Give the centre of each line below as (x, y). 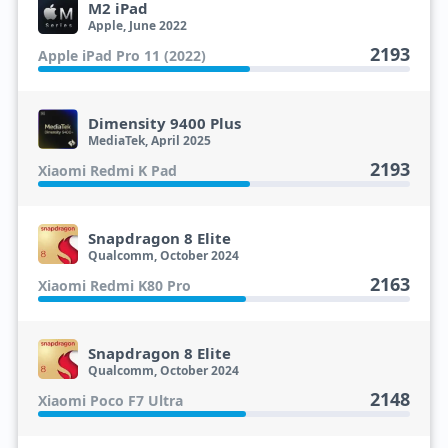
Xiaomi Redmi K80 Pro (114, 285)
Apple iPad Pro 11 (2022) (121, 55)
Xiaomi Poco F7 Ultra (110, 400)
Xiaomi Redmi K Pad (107, 170)
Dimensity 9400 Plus (164, 123)
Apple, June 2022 (137, 25)
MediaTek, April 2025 (149, 140)
